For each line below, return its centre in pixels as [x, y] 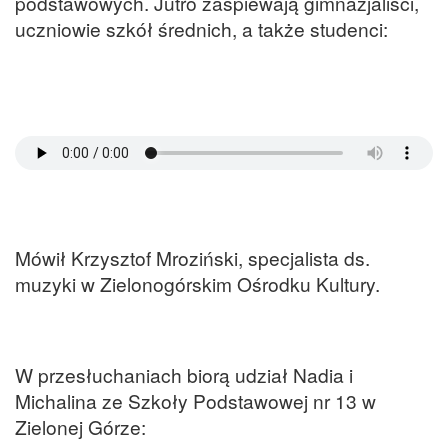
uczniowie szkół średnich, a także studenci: [201, 28]
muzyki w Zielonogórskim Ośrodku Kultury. [197, 284]
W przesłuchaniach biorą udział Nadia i [184, 374]
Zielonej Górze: [80, 426]
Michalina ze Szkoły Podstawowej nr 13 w [195, 400]
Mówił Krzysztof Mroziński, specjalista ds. [192, 258]
